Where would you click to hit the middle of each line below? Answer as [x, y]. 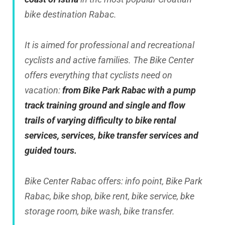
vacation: [43, 90]
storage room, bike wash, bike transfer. [100, 211]
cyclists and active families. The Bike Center [109, 60]
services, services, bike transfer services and [111, 136]
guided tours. [51, 151]
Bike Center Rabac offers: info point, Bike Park [114, 181]
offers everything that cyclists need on [98, 75]
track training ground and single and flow [105, 105]
